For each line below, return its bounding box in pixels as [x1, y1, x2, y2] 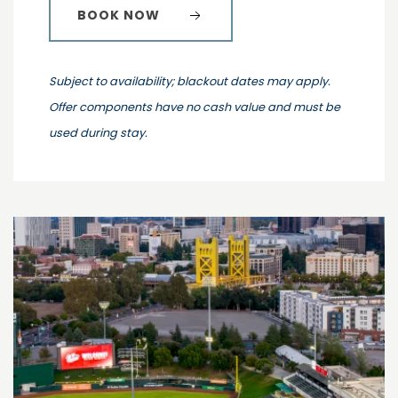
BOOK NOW [77, 5, 160, 24]
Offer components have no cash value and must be [49, 99, 340, 115]
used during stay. [49, 124, 147, 140]
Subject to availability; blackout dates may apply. [49, 73, 330, 89]
